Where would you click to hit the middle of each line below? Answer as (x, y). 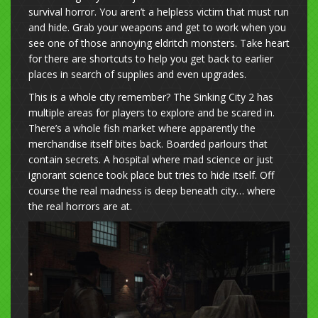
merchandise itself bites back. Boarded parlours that (148, 143)
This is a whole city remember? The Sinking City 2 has (151, 97)
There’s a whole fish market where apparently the (142, 128)
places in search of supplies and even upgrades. (137, 74)
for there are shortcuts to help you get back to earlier (151, 58)
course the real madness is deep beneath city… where (152, 190)
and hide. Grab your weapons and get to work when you (157, 27)
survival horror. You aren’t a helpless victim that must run (159, 11)
